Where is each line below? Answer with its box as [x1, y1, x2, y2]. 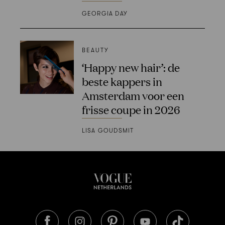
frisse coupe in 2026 [81, 101, 180, 117]
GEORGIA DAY [81, 10, 128, 17]
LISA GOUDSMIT [81, 127, 134, 135]
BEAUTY [81, 46, 109, 54]
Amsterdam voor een [81, 87, 184, 102]
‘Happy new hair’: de [81, 59, 180, 74]
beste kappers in [81, 73, 162, 88]
